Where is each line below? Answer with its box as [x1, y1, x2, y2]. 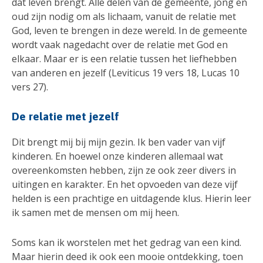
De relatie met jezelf [12, 110, 119, 123]
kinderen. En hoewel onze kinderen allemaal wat [12, 149, 223, 163]
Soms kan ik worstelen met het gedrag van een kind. [12, 235, 241, 249]
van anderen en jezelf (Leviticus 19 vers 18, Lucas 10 [12, 66, 240, 80]
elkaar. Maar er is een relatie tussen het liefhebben [12, 52, 237, 66]
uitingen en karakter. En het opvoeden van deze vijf [12, 177, 238, 191]
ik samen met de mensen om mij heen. [12, 205, 179, 219]
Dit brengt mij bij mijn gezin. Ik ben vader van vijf [12, 135, 225, 149]
